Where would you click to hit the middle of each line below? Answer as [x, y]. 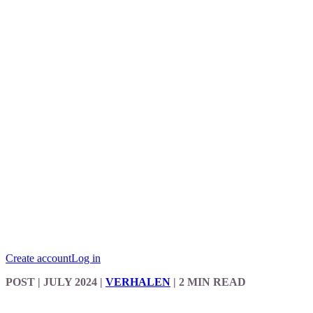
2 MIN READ [212, 282]
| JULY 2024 [66, 282]
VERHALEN [138, 282]
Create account [38, 258]
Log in [86, 258]
